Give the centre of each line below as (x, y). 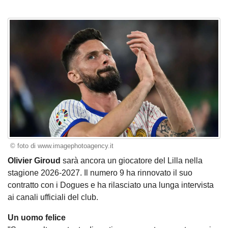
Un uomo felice (37, 217)
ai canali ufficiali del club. (53, 197)
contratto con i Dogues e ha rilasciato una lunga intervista (111, 185)
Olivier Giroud (34, 160)
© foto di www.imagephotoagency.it (62, 146)
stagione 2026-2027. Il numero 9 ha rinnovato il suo (100, 173)
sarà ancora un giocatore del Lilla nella (132, 160)
